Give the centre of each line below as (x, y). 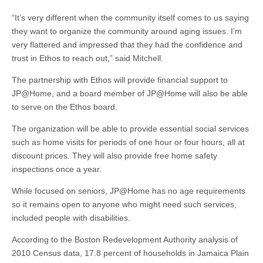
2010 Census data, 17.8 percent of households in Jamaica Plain (130, 253)
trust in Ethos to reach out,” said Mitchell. (87, 58)
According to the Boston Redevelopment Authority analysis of (125, 240)
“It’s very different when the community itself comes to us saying (130, 18)
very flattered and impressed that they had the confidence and (127, 45)
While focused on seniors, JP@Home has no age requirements (129, 191)
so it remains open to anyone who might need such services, (124, 204)
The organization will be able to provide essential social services (130, 129)
